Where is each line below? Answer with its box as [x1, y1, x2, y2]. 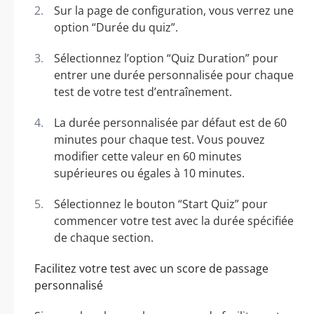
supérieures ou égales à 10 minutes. [54, 165, 245, 181]
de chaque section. [54, 229, 153, 245]
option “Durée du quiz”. [54, 19, 178, 35]
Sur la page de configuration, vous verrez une [54, 2, 294, 18]
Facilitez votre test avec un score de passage [34, 260, 268, 276]
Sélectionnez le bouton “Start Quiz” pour [54, 196, 268, 212]
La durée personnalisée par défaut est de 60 [54, 114, 287, 130]
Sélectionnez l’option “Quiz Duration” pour [54, 50, 278, 66]
